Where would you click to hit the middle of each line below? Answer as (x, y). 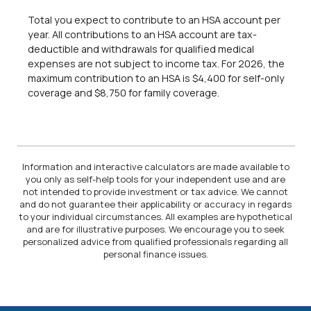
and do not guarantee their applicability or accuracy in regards (155, 204)
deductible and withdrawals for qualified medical (141, 49)
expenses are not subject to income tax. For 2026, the (156, 63)
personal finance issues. (155, 254)
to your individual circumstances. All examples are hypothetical (155, 217)
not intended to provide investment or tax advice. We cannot (155, 192)
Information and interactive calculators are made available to (155, 167)
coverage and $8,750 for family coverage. (124, 92)
